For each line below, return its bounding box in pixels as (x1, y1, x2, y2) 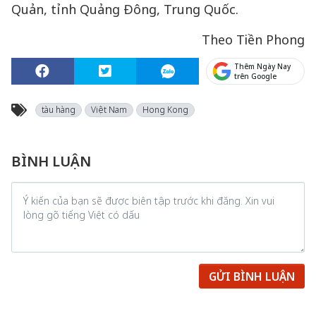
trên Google (234, 71, 277, 81)
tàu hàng (42, 104, 75, 116)
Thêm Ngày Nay (234, 61, 291, 71)
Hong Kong (142, 104, 188, 116)
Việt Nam (91, 104, 127, 116)
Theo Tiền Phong (202, 31, 305, 48)
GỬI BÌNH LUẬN (209, 268, 295, 284)
